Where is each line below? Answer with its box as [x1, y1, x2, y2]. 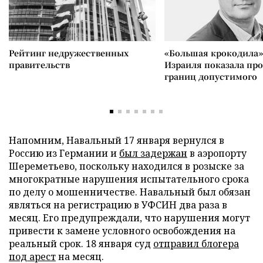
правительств [9, 59, 70, 70]
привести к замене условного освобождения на [9, 224, 235, 237]
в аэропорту [187, 147, 247, 160]
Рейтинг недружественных [9, 47, 129, 59]
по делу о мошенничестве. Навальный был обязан [9, 186, 251, 198]
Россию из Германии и [9, 147, 119, 160]
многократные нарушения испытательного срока [9, 173, 249, 186]
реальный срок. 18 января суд [9, 237, 153, 250]
